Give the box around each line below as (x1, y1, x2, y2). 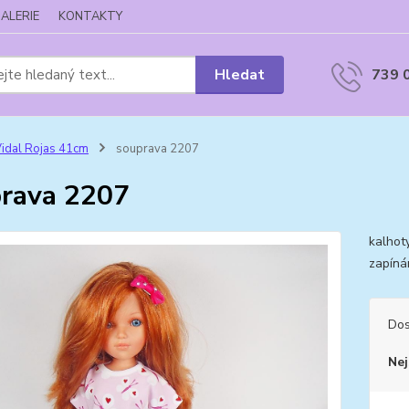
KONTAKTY (58, 8, 122, 25)
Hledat (215, 64, 266, 85)
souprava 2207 (112, 141, 199, 157)
